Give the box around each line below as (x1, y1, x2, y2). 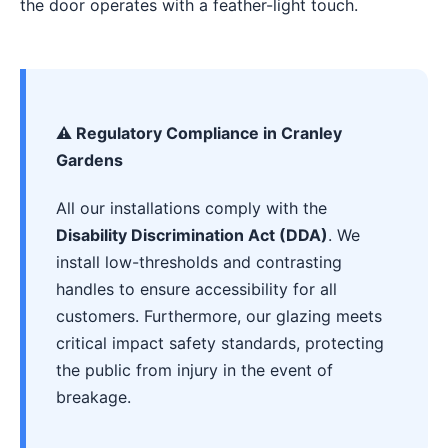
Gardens (56, 150, 123, 171)
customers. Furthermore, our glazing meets (56, 306, 382, 327)
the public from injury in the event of (56, 360, 333, 381)
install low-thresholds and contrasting (56, 252, 342, 273)
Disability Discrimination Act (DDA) (56, 225, 328, 246)
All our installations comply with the (56, 198, 327, 219)
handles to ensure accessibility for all (56, 279, 337, 300)
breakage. (56, 387, 131, 408)
